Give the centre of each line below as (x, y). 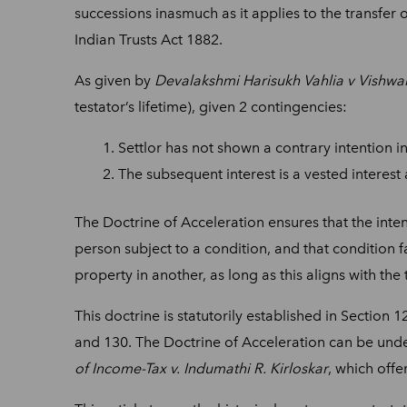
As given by (114, 80)
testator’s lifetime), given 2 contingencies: (211, 106)
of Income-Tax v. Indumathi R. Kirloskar (201, 368)
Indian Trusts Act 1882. (150, 39)
